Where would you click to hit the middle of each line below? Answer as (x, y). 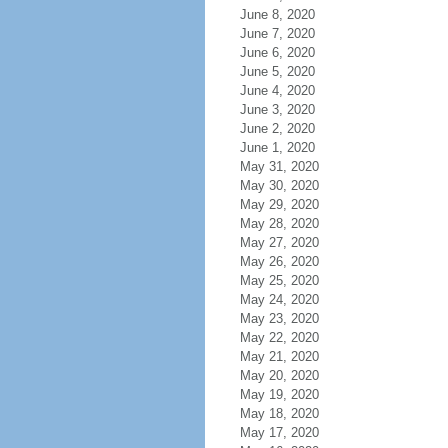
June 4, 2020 (277, 90)
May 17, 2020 (279, 432)
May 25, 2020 (279, 280)
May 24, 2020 (279, 299)
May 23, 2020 (279, 318)
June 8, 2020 (277, 14)
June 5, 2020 (277, 71)
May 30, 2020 (279, 185)
